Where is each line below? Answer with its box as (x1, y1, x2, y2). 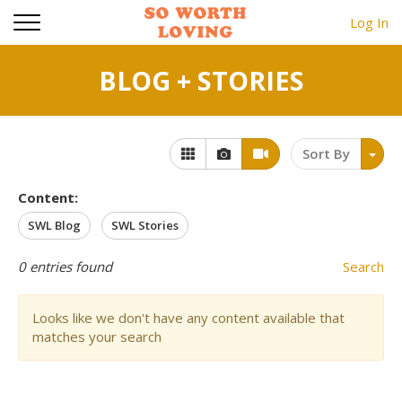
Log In (350, 13, 389, 31)
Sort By (302, 144, 350, 162)
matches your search (32, 328, 162, 345)
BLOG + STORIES (98, 63, 304, 98)
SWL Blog (28, 217, 81, 233)
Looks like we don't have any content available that (32, 309, 345, 327)
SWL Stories (111, 217, 179, 233)
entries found (26, 258, 112, 275)
